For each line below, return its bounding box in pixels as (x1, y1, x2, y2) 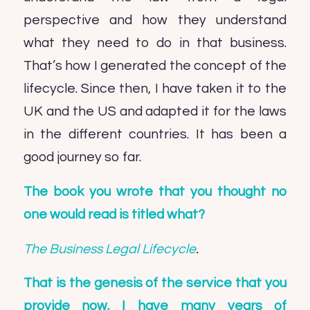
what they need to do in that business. (23, 36, 287, 51)
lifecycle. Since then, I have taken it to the (23, 82, 287, 96)
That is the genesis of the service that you (23, 276, 287, 291)
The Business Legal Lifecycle (23, 241, 196, 256)
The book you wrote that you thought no (23, 185, 287, 199)
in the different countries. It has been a (23, 127, 287, 142)
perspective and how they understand (23, 13, 287, 28)
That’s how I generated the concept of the (23, 59, 287, 73)
